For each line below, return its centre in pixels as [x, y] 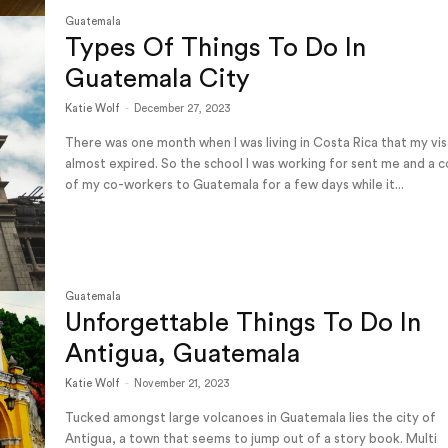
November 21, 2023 [182, 384]
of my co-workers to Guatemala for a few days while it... [235, 184]
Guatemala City [158, 78]
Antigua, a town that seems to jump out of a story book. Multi [251, 439]
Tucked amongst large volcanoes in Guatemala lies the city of [251, 418]
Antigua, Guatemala [183, 354]
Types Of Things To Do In [216, 47]
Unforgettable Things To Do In [243, 323]
